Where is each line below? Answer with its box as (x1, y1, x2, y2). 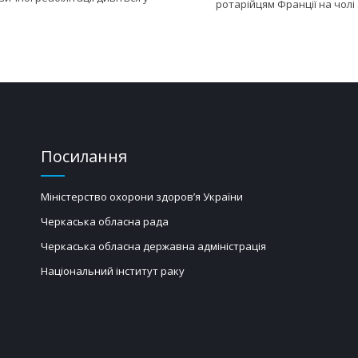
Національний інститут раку (40, 263, 185, 278)
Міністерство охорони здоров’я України (40, 189, 243, 204)
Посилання (40, 145, 127, 167)
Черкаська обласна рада (40, 213, 169, 229)
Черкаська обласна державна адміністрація (40, 238, 266, 253)
